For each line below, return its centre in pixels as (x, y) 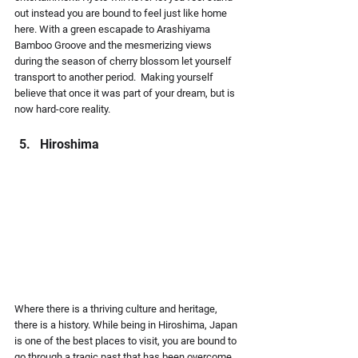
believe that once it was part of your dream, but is (126, 93)
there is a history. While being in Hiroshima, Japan (127, 324)
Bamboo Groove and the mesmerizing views (114, 45)
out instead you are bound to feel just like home (122, 13)
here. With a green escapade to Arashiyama (113, 29)
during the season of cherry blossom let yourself (124, 61)
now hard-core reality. (62, 109)
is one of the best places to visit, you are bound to (127, 340)
